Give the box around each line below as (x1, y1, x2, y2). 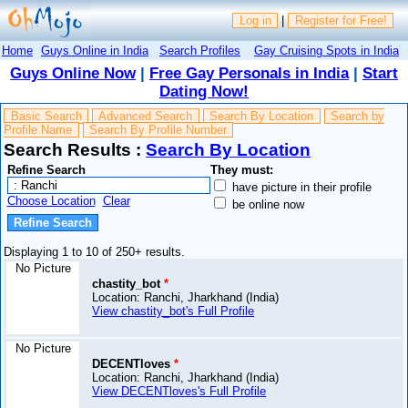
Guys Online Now (10, 65, 136, 82)
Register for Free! (294, 14, 387, 28)
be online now (228, 197, 304, 211)
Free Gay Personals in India (149, 65, 349, 82)
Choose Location (6, 193, 96, 208)
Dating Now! (159, 83, 249, 100)
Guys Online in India (41, 43, 148, 57)
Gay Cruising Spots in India (254, 43, 399, 57)
